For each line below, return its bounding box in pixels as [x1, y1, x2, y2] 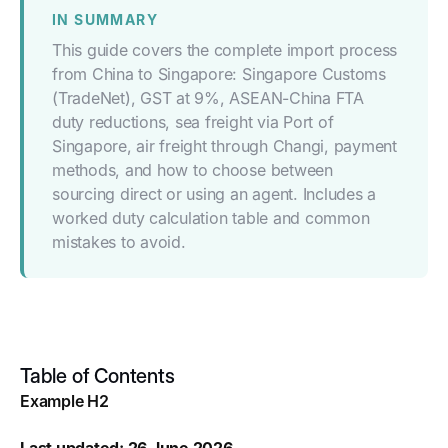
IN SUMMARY [52, 11, 158, 28]
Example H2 [20, 391, 109, 411]
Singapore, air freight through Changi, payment [52, 136, 397, 156]
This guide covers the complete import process [52, 40, 398, 60]
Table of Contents [20, 364, 175, 388]
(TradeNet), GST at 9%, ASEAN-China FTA [52, 88, 364, 108]
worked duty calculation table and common [52, 208, 370, 228]
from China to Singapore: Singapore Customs [52, 64, 386, 84]
